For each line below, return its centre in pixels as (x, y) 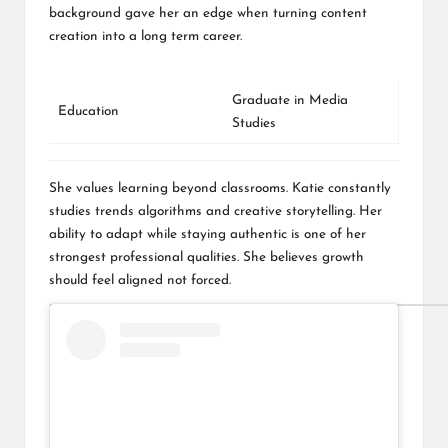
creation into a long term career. (145, 36)
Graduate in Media (290, 100)
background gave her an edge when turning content (208, 13)
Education (88, 111)
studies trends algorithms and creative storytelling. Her (215, 211)
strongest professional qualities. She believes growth (206, 257)
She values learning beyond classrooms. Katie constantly (220, 188)
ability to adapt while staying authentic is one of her (207, 234)
